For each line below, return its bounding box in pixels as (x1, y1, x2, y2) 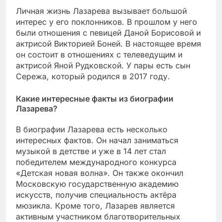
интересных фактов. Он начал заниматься (16, 135, 178, 146)
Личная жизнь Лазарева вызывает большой (16, 6, 187, 16)
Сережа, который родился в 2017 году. (16, 71, 170, 82)
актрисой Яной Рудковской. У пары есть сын (16, 60, 190, 71)
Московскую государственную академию (16, 179, 178, 189)
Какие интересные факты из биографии (16, 94, 173, 104)
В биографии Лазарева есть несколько (16, 124, 167, 135)
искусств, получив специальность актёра (16, 190, 176, 200)
